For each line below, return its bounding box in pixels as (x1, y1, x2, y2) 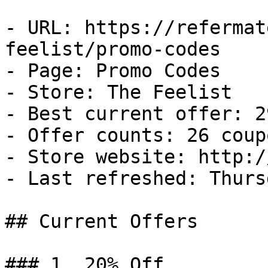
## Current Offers (5, 211, 198, 232)
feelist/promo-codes (5, 38, 221, 60)
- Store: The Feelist (5, 81, 232, 103)
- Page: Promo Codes (5, 60, 221, 81)
